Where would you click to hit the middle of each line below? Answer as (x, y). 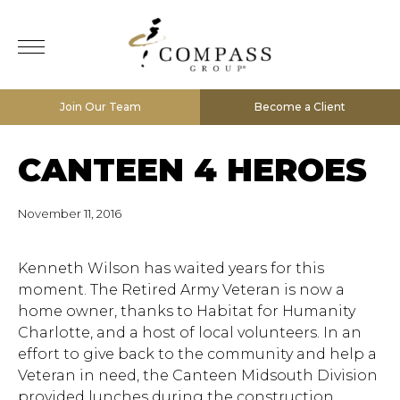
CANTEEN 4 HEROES (192, 170)
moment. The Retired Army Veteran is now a (181, 290)
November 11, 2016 (70, 213)
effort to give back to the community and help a (197, 354)
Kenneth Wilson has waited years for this (171, 268)
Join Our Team (100, 107)
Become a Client (300, 107)
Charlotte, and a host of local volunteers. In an (190, 333)
